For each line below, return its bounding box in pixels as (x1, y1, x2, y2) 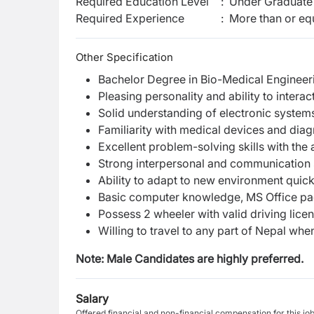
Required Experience (76, 11, 184, 25)
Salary (76, 292, 109, 306)
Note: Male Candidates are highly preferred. (76, 252, 303, 266)
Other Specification (76, 50, 173, 64)
